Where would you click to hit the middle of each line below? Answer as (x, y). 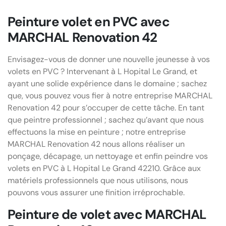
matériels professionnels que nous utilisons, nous (98, 181)
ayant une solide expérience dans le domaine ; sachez (107, 84)
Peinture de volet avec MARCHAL (107, 215)
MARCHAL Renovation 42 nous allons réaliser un (96, 144)
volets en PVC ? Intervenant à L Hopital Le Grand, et (102, 72)
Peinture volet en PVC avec (89, 22)
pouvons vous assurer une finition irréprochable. (96, 193)
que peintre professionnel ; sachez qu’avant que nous (106, 120)
